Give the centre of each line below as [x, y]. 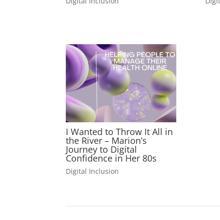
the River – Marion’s [107, 141]
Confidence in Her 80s [111, 158]
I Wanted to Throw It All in [120, 132]
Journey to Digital [102, 150]
